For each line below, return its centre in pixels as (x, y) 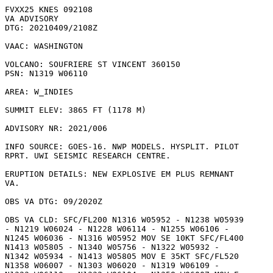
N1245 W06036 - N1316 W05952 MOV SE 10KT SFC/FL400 (124, 238)
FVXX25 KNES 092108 (49, 9)
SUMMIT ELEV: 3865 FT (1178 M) (76, 110)
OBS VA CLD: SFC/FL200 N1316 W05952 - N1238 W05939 (124, 220)
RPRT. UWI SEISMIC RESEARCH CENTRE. (90, 156)
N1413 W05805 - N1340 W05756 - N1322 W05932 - (112, 247)
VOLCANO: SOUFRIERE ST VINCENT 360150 (93, 64)
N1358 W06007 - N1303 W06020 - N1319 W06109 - (112, 265)
